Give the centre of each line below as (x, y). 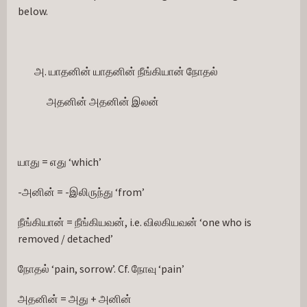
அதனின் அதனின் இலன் (88, 101)
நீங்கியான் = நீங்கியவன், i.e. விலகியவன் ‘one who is (135, 222)
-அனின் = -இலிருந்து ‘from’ (81, 192)
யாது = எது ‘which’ (60, 162)
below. (33, 11)
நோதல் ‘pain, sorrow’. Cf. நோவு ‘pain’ (101, 269)
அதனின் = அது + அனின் (75, 299)
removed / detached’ (65, 238)
